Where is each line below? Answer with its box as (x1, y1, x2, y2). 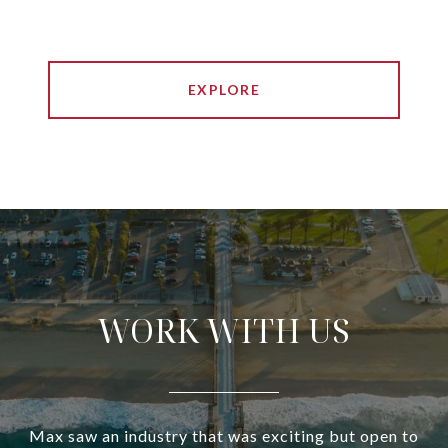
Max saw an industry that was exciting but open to (29, 426, 419, 446)
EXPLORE (187, 81, 261, 99)
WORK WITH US (97, 309, 351, 353)
